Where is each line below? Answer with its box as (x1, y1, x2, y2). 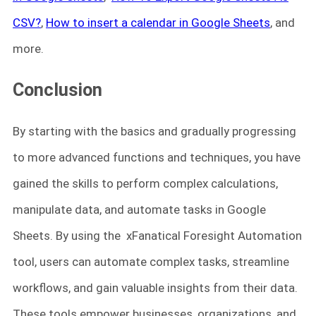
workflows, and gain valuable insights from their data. (13, 280, 298, 295)
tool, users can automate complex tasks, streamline (13, 254, 289, 269)
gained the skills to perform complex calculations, (13, 176, 278, 190)
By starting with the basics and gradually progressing (13, 123, 296, 138)
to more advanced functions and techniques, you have (13, 150, 300, 164)
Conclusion (13, 79, 107, 101)
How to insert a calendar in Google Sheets (46, 16, 270, 30)
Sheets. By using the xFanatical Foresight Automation (13, 228, 302, 243)
